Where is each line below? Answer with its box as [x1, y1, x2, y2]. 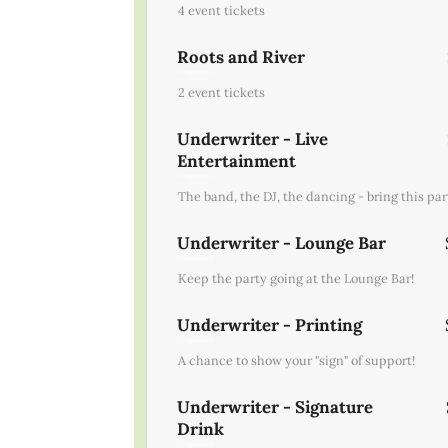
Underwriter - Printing [177, 313, 363, 336]
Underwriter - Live [177, 127, 329, 150]
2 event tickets [178, 83, 266, 100]
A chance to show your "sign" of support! [178, 351, 416, 368]
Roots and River [177, 45, 306, 68]
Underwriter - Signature [177, 395, 374, 418]
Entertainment [177, 149, 297, 172]
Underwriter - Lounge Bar [177, 231, 387, 254]
